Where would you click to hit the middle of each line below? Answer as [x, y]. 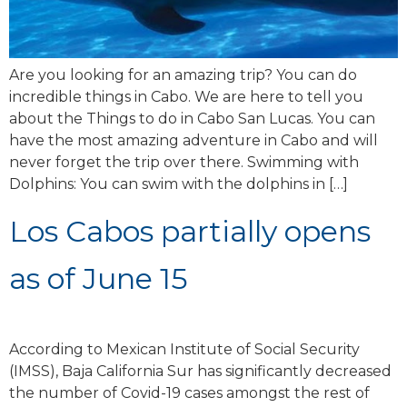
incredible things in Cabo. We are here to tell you [186, 96]
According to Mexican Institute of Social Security [184, 350]
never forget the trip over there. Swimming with [184, 162]
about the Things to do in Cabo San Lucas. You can [192, 118]
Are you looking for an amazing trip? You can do [183, 74]
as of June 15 [99, 279]
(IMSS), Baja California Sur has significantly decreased [200, 372]
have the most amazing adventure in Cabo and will [194, 140]
